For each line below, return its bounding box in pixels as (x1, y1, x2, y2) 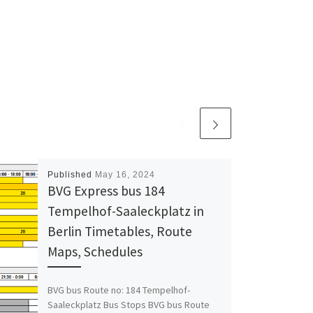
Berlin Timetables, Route (47, 223, 192, 240)
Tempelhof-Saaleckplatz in (47, 203, 204, 220)
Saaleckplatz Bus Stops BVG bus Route (47, 298, 210, 311)
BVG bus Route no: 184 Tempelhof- (47, 283, 190, 296)
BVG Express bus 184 (47, 182, 165, 200)
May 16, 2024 (94, 170, 155, 180)
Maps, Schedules (47, 243, 143, 261)
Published (47, 170, 95, 180)
